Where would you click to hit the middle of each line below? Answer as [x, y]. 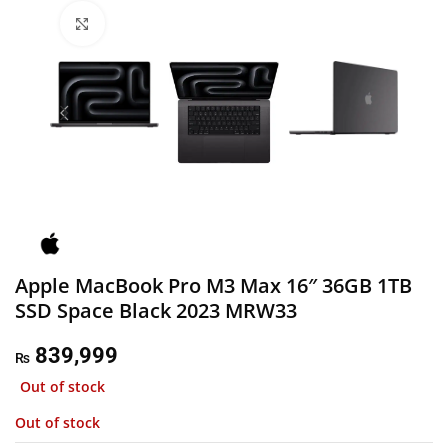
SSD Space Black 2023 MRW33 [156, 310]
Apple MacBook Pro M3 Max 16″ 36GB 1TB [213, 285]
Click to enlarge [152, 23]
